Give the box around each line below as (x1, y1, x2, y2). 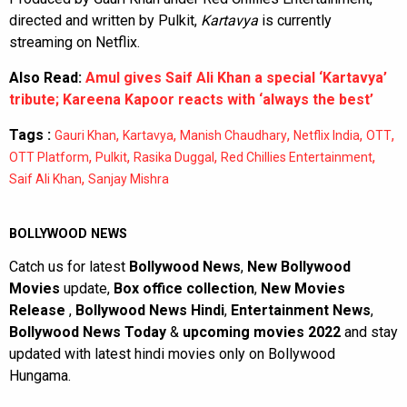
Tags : (9, 125, 51, 144)
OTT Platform (9, 149, 89, 164)
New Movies (261, 279, 345, 297)
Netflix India (293, 127, 360, 143)
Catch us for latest (9, 257, 129, 275)
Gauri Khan (55, 127, 116, 143)
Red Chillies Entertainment (221, 149, 372, 164)
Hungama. (9, 366, 71, 384)
